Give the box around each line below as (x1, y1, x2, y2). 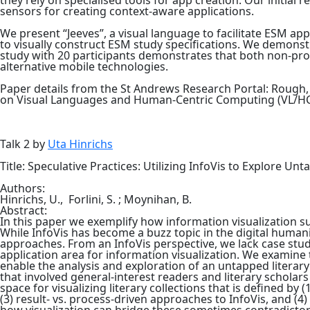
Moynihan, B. (124, 192, 192, 207)
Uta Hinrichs (48, 136, 113, 152)
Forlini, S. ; (69, 192, 124, 207)
